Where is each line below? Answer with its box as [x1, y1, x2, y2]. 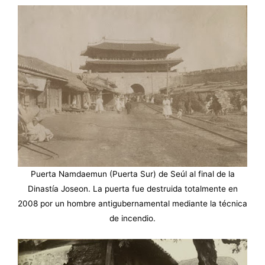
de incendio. [109, 214, 156, 224]
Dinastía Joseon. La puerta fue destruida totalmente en [27, 184, 238, 194]
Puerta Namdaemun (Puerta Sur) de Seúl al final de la [30, 169, 235, 179]
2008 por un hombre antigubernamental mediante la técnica [18, 199, 247, 209]
